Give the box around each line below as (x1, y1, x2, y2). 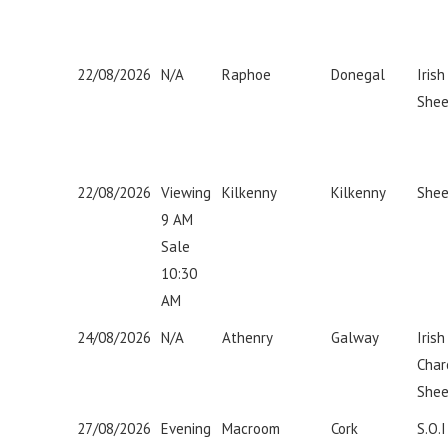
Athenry (222, 328, 273, 347)
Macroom (222, 419, 280, 438)
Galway (331, 328, 379, 347)
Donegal (331, 65, 385, 84)
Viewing (161, 183, 211, 202)
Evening (161, 419, 211, 438)
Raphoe (222, 65, 271, 84)
